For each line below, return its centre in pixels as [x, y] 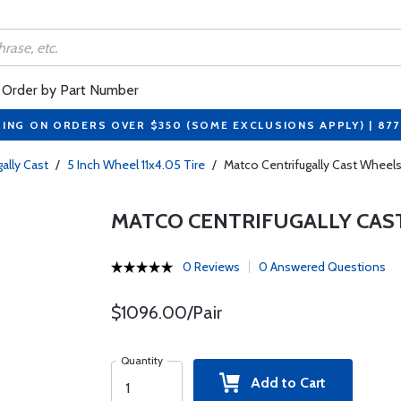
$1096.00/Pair [166, 312]
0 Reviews [211, 267]
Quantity [141, 360]
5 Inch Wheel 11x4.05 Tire [136, 165]
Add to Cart [283, 383]
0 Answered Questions [322, 267]
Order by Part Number [70, 90]
